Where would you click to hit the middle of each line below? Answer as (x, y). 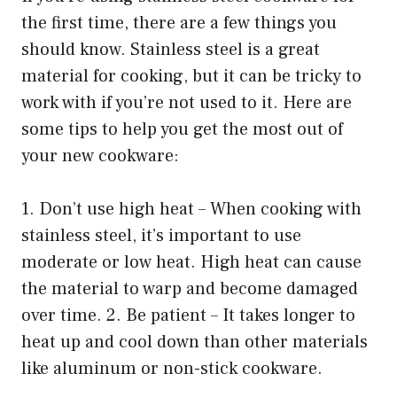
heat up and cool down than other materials (195, 342)
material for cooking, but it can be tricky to (191, 76)
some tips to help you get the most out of (182, 129)
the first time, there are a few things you (179, 23)
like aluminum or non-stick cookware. (172, 368)
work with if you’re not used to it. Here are (187, 102)
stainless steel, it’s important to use (161, 235)
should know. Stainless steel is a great (171, 49)
